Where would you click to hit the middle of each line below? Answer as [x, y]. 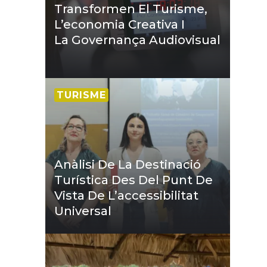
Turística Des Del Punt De [133, 180]
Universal [83, 211]
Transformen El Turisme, [131, 9]
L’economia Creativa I [119, 25]
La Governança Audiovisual [137, 40]
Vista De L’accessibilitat [126, 196]
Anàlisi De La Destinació [128, 165]
